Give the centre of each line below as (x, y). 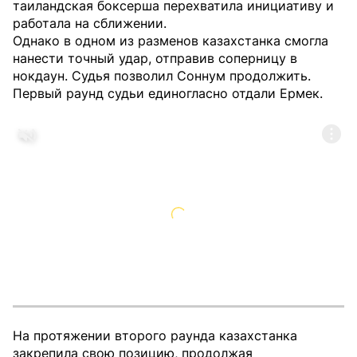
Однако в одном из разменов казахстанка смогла (171, 41)
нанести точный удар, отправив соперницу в (155, 58)
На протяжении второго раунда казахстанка (155, 335)
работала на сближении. (90, 23)
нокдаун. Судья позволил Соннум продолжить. (162, 76)
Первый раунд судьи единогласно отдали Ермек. (168, 93)
